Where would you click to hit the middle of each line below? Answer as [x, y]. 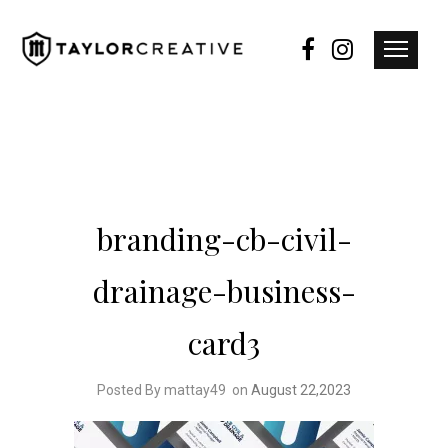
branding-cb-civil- [224, 239]
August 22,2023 [301, 390]
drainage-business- [224, 291]
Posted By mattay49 [161, 390]
